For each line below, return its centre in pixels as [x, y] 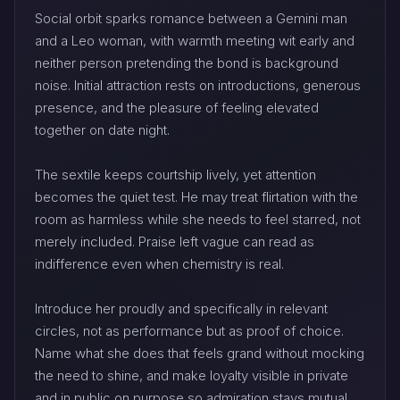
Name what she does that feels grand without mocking [200, 353]
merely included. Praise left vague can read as [175, 241]
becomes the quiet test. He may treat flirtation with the [196, 196]
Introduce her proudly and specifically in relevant [181, 308]
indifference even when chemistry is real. [159, 263]
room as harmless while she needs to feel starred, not [198, 219]
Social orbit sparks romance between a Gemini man [191, 18]
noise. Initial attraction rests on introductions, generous [198, 85]
